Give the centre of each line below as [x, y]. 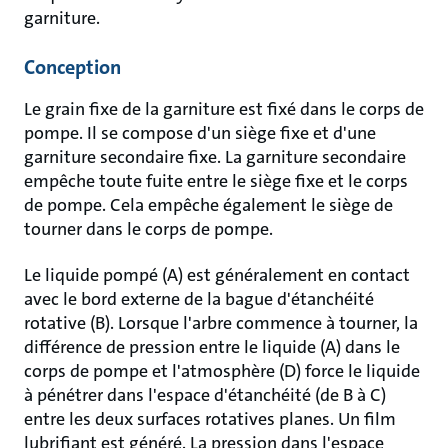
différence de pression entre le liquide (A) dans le [212, 347]
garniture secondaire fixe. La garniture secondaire [215, 157]
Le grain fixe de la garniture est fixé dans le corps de [224, 109]
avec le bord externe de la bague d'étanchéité [199, 299]
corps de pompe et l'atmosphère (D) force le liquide [222, 371]
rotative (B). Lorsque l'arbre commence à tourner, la [221, 323]
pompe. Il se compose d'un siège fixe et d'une [200, 133]
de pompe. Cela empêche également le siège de [208, 205]
